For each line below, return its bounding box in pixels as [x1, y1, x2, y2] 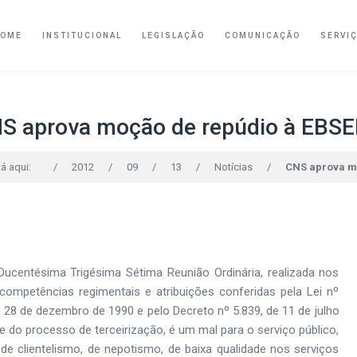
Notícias [214, 161, 253, 173]
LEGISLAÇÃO [142, 31, 205, 40]
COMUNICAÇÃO [225, 31, 300, 40]
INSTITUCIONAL [42, 31, 122, 40]
